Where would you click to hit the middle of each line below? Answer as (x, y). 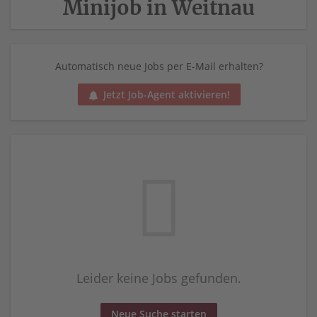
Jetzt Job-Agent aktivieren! (167, 94)
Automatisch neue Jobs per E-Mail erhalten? (159, 66)
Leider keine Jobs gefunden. (158, 278)
